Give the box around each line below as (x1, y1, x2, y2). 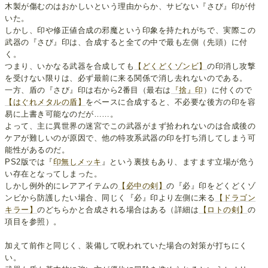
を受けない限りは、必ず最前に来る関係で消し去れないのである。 (5, 73, 248, 83)
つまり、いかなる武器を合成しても (5, 61, 135, 71)
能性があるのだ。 (5, 145, 70, 154)
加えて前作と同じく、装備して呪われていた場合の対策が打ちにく (5, 240, 248, 250)
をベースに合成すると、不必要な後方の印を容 (86, 97, 256, 106)
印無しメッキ (53, 157, 102, 166)
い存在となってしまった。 (5, 169, 102, 178)
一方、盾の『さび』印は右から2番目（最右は (5, 85, 171, 95)
